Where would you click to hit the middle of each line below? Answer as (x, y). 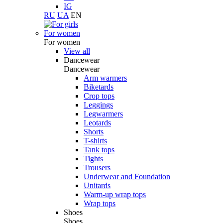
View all (77, 51)
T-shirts (95, 141)
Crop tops (99, 96)
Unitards (97, 185)
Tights (93, 159)
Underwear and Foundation (127, 176)
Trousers (97, 167)
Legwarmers (103, 114)
